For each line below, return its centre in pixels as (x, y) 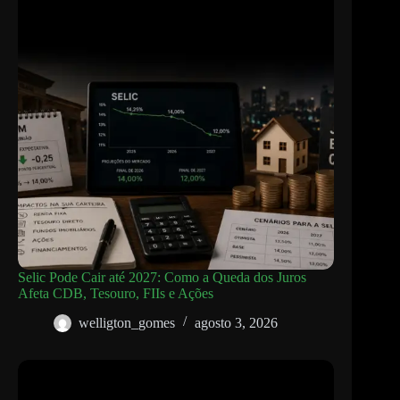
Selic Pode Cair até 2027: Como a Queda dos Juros (162, 278)
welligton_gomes (127, 322)
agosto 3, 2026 (236, 322)
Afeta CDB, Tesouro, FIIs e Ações (116, 294)
